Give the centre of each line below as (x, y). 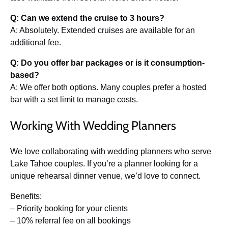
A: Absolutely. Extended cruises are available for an (103, 30)
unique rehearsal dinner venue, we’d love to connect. (105, 176)
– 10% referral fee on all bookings (70, 221)
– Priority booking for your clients (69, 208)
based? (25, 75)
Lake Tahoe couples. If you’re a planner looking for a (104, 164)
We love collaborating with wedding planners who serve (111, 151)
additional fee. (36, 42)
